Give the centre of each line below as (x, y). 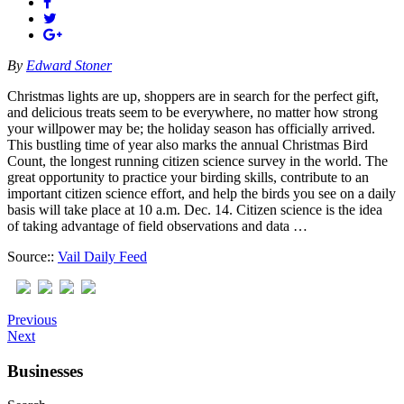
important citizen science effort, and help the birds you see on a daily (202, 193)
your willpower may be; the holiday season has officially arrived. (191, 128)
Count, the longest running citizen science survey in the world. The (197, 161)
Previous (32, 319)
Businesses (45, 371)
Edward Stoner (69, 65)
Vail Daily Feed (102, 256)
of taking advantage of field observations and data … (157, 225)
